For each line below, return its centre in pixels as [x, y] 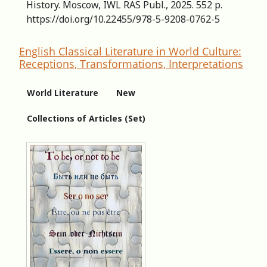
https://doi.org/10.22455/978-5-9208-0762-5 [123, 19]
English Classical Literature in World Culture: [130, 51]
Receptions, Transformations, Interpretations [131, 63]
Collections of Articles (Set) [86, 118]
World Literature [63, 92]
